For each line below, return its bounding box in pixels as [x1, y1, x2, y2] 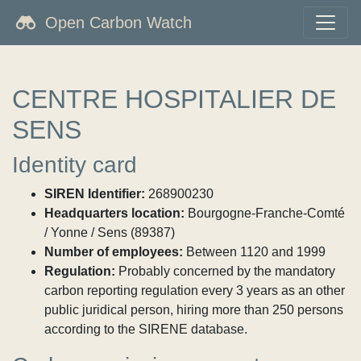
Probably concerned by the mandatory [115, 264, 335, 278]
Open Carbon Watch [45, 14, 192, 31]
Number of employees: [44, 245, 183, 259]
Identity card [12, 152, 137, 177]
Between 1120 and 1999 [183, 245, 326, 259]
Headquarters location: [44, 206, 185, 220]
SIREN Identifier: [44, 187, 145, 201]
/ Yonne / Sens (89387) [44, 226, 175, 239]
